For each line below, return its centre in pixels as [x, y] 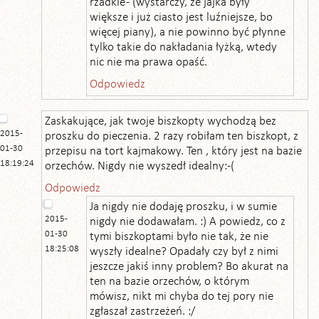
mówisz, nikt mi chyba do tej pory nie [182, 297]
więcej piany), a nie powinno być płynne [188, 32]
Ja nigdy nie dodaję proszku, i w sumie [183, 207]
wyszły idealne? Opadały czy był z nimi [184, 252]
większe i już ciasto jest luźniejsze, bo [181, 17]
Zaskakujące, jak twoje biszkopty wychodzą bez [161, 121]
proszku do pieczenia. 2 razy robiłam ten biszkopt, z [172, 136]
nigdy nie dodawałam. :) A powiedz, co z [188, 222]
